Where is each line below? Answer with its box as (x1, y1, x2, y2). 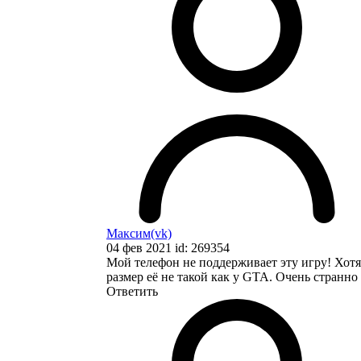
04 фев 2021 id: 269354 (106, 240, 230, 255)
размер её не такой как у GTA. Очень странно (106, 269, 358, 284)
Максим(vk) (106, 226, 172, 240)
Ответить (106, 284, 158, 298)
